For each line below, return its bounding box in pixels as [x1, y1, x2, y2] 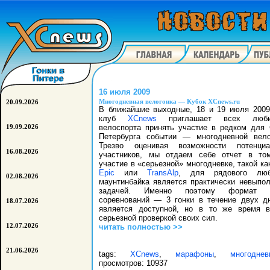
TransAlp [146, 168, 178, 177]
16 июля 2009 [99, 87, 150, 96]
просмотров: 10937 [99, 258, 168, 268]
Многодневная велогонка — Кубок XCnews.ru [99, 98, 240, 105]
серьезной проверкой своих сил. [99, 213, 218, 222]
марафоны [175, 249, 214, 259]
